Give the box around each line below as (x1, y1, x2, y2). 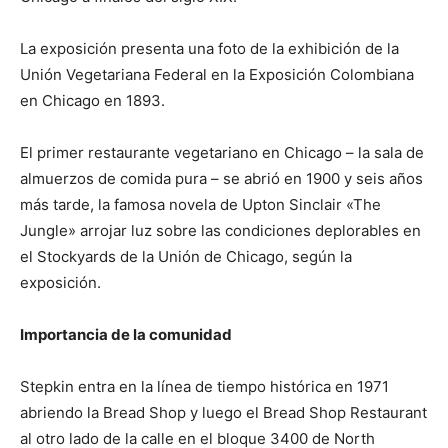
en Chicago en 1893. (20, 91, 165, 111)
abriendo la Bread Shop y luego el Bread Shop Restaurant (20, 403, 427, 423)
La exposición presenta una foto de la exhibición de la (20, 39, 399, 59)
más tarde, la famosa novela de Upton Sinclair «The (20, 195, 381, 215)
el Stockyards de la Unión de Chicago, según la (20, 247, 352, 267)
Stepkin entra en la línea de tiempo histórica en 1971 (20, 377, 389, 397)
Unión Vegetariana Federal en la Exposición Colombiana (20, 65, 414, 85)
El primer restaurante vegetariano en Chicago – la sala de (20, 143, 424, 163)
